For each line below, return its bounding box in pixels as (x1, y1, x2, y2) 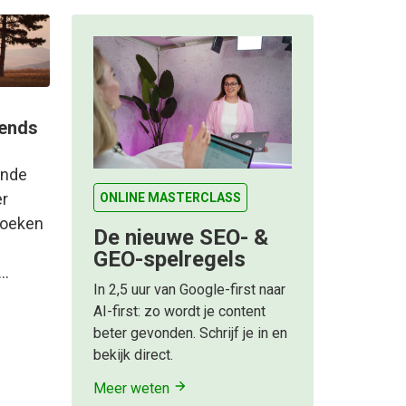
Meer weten (93, 379, 173, 397)
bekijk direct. (93, 346, 173, 364)
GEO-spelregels (93, 246, 246, 273)
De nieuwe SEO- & (93, 225, 268, 251)
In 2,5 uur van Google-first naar (93, 281, 285, 299)
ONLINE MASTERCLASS (100, 190, 241, 206)
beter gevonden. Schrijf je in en (93, 324, 287, 343)
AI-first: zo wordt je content (93, 303, 266, 321)
